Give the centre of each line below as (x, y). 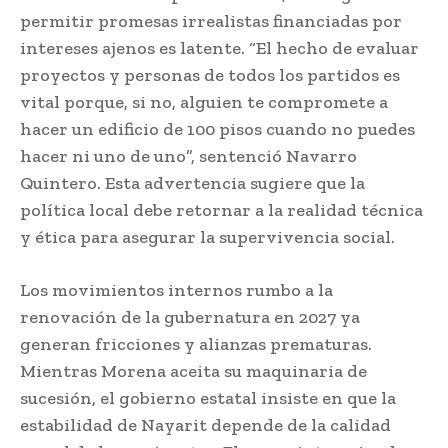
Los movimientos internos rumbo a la (176, 290)
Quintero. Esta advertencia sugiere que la (192, 183)
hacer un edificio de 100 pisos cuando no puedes (217, 129)
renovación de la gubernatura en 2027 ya (190, 317)
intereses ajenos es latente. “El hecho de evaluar (219, 48)
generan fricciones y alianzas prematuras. (196, 344)
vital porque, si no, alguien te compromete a (204, 102)
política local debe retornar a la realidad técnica (221, 210)
